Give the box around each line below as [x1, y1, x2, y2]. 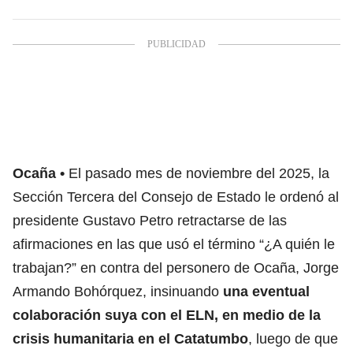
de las [245, 212, 287, 229]
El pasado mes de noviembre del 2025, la [69, 165, 329, 181]
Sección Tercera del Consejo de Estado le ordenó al [13, 188, 339, 205]
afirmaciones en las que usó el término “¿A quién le [13, 236, 335, 252]
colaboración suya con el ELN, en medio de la [13, 307, 321, 323]
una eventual [219, 283, 310, 299]
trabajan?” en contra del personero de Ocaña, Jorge [13, 259, 339, 276]
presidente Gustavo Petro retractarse [13, 212, 245, 229]
